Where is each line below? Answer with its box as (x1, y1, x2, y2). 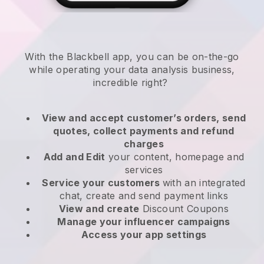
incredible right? (93, 77, 171, 89)
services (124, 164, 163, 176)
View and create (58, 203, 140, 215)
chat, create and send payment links (59, 190, 229, 202)
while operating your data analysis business (29, 64, 232, 76)
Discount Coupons (139, 203, 229, 215)
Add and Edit (43, 151, 105, 163)
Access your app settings (81, 229, 207, 241)
